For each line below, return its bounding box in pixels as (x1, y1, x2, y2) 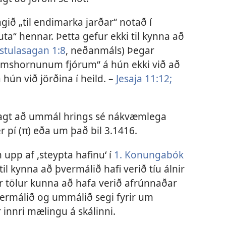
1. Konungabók (114, 147, 184, 161)
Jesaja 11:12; (116, 72, 172, 86)
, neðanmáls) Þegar (66, 43, 154, 58)
